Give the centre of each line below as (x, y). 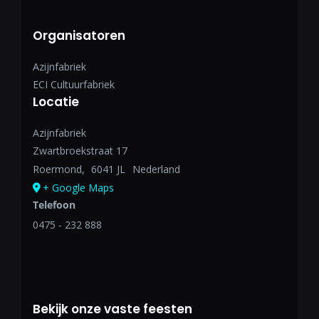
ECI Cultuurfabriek (73, 85)
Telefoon (54, 205)
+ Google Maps (78, 188)
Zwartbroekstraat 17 (80, 151)
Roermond (57, 169)
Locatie (56, 102)
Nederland (156, 169)
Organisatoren (79, 36)
